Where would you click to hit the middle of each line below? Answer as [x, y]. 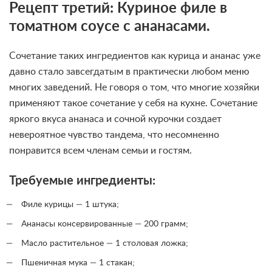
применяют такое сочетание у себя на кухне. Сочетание [133, 104]
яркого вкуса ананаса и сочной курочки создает [115, 119]
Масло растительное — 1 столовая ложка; [105, 244]
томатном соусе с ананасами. [110, 27]
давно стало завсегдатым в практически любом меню [129, 72]
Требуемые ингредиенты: [82, 181]
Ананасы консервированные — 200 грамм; [105, 224]
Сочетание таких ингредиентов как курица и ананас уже [135, 56]
